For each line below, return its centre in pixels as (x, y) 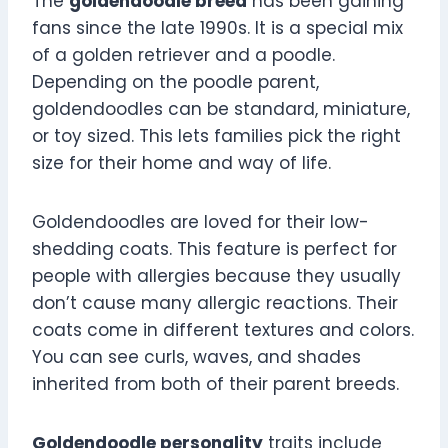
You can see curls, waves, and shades (196, 357)
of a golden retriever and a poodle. (183, 55)
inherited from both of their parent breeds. (215, 384)
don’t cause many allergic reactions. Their (215, 303)
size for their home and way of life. (181, 163)
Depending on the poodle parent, (175, 82)
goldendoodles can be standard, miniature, (221, 109)
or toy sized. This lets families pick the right (216, 136)
